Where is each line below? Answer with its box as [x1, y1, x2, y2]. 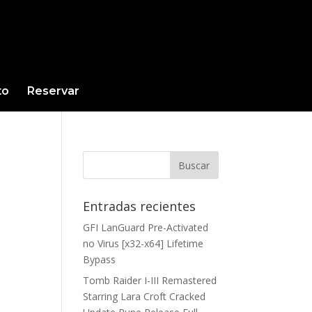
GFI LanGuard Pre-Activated [83, 221, 209, 234]
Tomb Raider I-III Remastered [83, 274, 217, 287]
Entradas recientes [83, 198, 196, 214]
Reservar [26, 84, 79, 97]
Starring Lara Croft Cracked [83, 290, 206, 303]
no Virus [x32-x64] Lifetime [83, 237, 204, 250]
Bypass [83, 253, 116, 266]
